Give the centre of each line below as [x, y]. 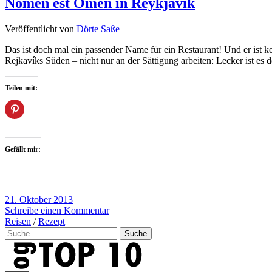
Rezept [52, 222]
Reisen [18, 222]
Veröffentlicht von [41, 29]
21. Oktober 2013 [39, 200]
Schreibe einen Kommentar [57, 211]
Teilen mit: [21, 88]
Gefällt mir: [23, 150]
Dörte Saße [98, 29]
